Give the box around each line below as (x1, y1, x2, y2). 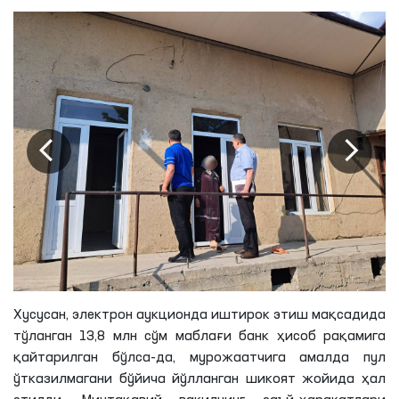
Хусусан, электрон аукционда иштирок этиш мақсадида (13, 307, 386, 322)
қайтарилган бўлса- (13, 350, 156, 365)
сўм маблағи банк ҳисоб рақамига (136, 329, 387, 344)
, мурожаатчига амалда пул (172, 350, 386, 365)
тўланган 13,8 (13, 329, 113, 344)
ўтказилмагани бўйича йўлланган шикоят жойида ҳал (13, 371, 386, 387)
